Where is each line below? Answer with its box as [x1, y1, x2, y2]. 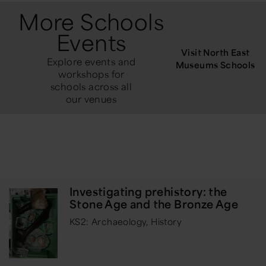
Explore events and [46, 55, 136, 68]
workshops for [58, 68, 125, 81]
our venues [66, 93, 117, 106]
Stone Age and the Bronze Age [69, 197, 239, 211]
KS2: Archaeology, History [69, 216, 182, 227]
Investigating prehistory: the [69, 185, 227, 199]
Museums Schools [175, 59, 255, 70]
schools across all [50, 80, 132, 93]
